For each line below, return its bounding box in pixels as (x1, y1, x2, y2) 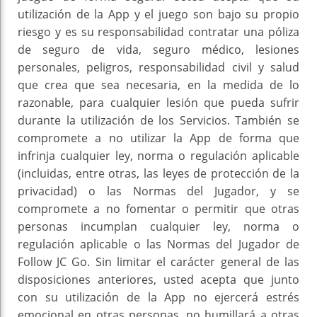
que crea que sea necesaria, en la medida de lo (18, 77, 299, 93)
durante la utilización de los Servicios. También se (18, 113, 299, 129)
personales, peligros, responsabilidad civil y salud (18, 59, 299, 76)
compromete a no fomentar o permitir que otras (18, 201, 299, 217)
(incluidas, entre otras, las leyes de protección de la (18, 166, 299, 182)
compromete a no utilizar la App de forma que (18, 130, 299, 146)
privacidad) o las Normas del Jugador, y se (18, 183, 299, 200)
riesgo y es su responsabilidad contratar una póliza (18, 24, 299, 40)
